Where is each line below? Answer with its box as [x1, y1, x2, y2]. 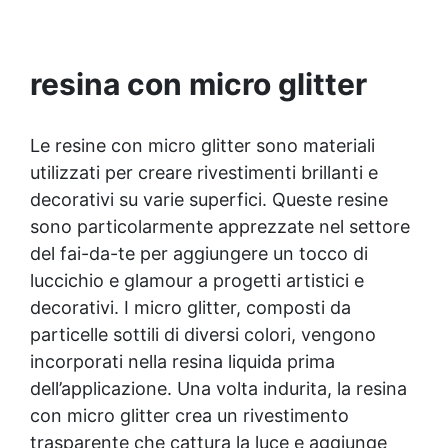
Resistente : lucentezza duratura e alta [83, 20, 365, 40]
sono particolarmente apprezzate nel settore [30, 215, 410, 237]
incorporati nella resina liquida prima [30, 350, 335, 372]
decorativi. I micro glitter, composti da [30, 296, 351, 318]
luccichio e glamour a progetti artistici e [30, 269, 364, 291]
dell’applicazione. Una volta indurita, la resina [30, 377, 407, 399]
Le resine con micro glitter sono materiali [30, 134, 375, 156]
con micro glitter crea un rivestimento [30, 404, 349, 426]
